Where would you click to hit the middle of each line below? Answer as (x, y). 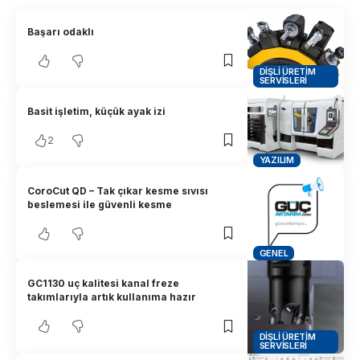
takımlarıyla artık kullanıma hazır (112, 297)
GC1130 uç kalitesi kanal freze (104, 284)
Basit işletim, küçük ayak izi (97, 111)
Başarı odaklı (61, 31)
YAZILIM (276, 160)
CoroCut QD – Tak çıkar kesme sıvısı (118, 190)
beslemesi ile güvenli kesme (100, 204)
